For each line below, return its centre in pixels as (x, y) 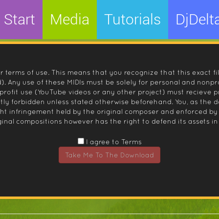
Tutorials (132, 19)
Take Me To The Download (109, 155)
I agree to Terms (113, 142)
